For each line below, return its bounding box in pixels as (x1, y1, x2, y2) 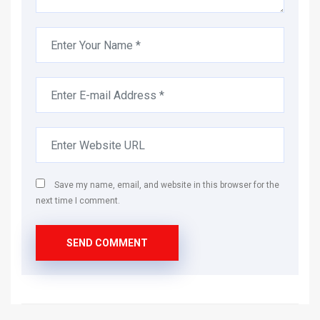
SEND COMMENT (66, 237, 148, 249)
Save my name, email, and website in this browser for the (52, 180, 279, 191)
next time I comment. (36, 196, 120, 206)
